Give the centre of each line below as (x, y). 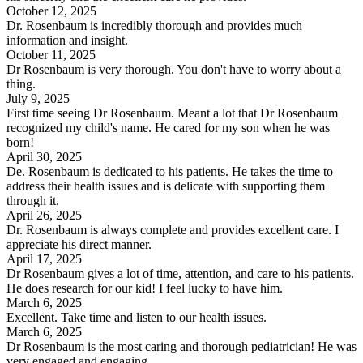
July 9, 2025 (38, 98)
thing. (21, 83)
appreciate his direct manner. (79, 244)
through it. (33, 200)
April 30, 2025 (44, 156)
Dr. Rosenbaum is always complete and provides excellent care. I (173, 229)
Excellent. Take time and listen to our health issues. (137, 317)
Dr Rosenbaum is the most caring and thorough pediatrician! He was (181, 346)
